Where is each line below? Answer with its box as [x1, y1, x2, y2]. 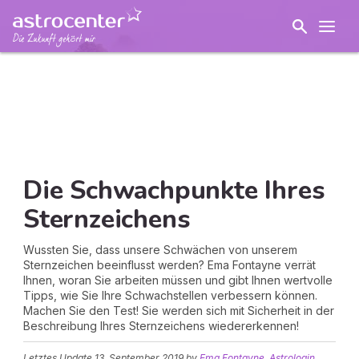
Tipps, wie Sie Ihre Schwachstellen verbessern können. [23, 288, 317, 302]
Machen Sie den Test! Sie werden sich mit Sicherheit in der [23, 304, 334, 317]
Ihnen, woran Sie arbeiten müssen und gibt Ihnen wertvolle [23, 273, 333, 287]
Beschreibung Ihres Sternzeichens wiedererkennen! [23, 319, 299, 333]
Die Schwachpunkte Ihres [23, 173, 325, 208]
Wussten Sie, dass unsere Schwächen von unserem [23, 243, 297, 256]
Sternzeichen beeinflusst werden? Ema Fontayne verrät [23, 258, 316, 272]
